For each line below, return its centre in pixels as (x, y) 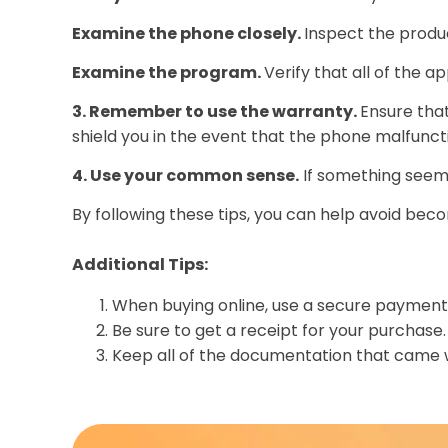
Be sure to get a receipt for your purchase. (279, 330)
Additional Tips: (140, 264)
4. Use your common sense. (185, 175)
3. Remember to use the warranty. (216, 111)
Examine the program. (168, 72)
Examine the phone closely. (188, 33)
